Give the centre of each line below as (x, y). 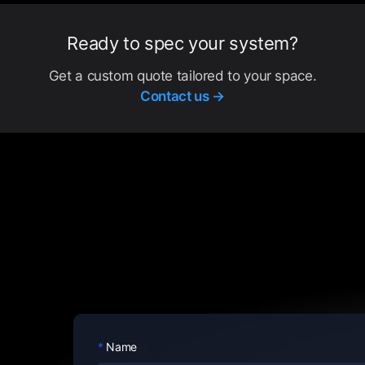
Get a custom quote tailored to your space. (182, 76)
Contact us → (182, 96)
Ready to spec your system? (182, 43)
